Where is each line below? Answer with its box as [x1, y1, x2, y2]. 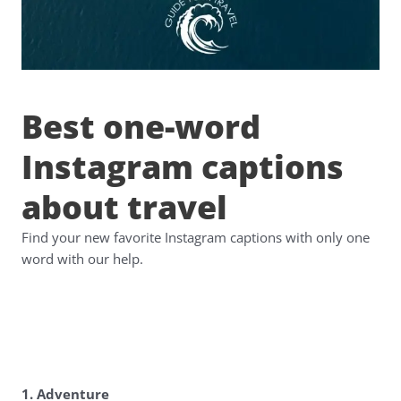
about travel [21, 185, 227, 230]
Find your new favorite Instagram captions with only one [21, 228, 370, 248]
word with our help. [21, 250, 143, 269]
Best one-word [21, 105, 260, 149]
